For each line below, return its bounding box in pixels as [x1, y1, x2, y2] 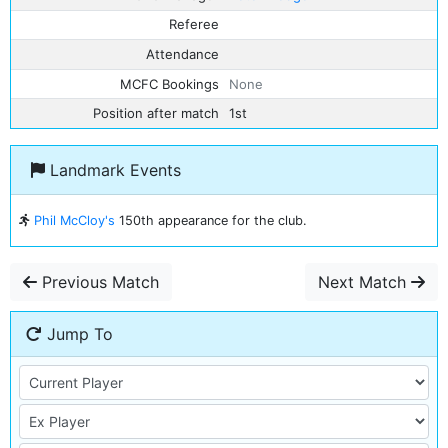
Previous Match [37, 272, 159, 292]
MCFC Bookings [120, 75, 220, 92]
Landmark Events [45, 160, 181, 180]
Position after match [93, 105, 220, 122]
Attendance [146, 45, 220, 62]
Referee [169, 16, 220, 33]
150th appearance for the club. [115, 213, 307, 228]
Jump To [42, 324, 113, 344]
